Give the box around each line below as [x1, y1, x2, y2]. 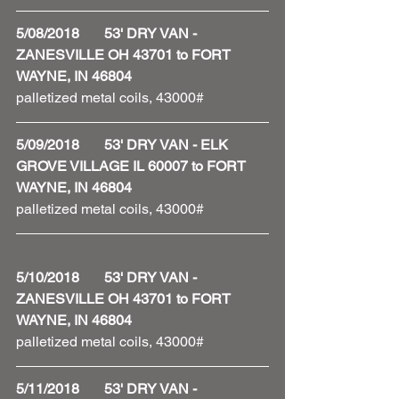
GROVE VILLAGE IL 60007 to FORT [16, 158, 249, 175]
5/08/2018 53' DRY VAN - [16, 25, 200, 42]
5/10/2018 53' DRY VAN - [16, 269, 200, 286]
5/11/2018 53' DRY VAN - [16, 380, 200, 397]
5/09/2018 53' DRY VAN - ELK [16, 136, 232, 153]
